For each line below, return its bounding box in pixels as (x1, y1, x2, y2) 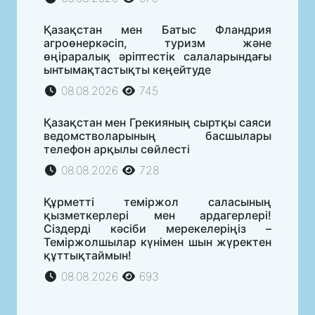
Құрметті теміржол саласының (44, 194, 271, 209)
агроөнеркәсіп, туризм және (44, 35, 271, 50)
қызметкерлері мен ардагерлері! (44, 207, 271, 222)
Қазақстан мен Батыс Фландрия (44, 22, 271, 37)
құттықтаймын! (44, 247, 131, 262)
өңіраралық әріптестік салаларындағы (44, 49, 271, 63)
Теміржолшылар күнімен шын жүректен (44, 234, 271, 249)
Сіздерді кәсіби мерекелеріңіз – (44, 221, 271, 236)
